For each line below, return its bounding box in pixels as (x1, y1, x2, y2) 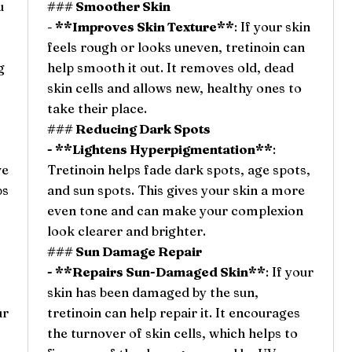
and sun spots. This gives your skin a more (46, 181, 305, 198)
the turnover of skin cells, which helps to (46, 324, 298, 341)
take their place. (46, 100, 147, 116)
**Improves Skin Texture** (52, 18, 234, 35)
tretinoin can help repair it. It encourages (46, 304, 300, 321)
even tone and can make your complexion (46, 202, 303, 218)
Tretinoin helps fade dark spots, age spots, (46, 161, 310, 178)
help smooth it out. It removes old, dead (46, 59, 294, 75)
